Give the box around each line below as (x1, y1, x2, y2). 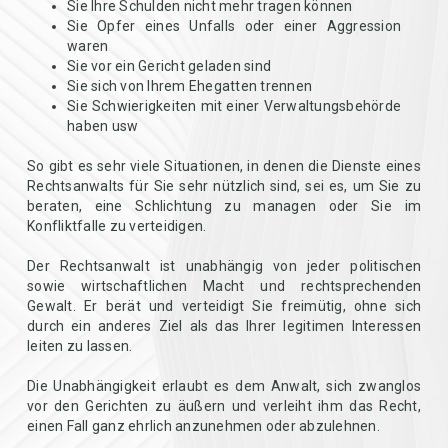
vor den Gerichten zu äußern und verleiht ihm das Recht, (27, 398, 421, 414)
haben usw (67, 118, 139, 134)
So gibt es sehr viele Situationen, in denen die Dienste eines (27, 158, 421, 174)
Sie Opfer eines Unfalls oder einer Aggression (67, 18, 401, 34)
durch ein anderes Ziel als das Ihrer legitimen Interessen (27, 318, 421, 334)
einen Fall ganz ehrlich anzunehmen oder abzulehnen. (27, 418, 380, 434)
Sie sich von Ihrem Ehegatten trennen (67, 78, 312, 94)
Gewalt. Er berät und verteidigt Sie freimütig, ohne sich (27, 298, 421, 314)
